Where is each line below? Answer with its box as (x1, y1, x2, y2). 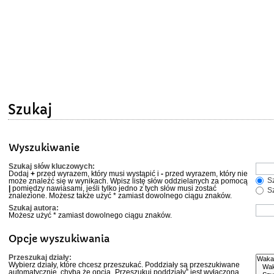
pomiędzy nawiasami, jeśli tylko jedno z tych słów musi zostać (10, 183, 217, 193)
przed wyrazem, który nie (163, 169, 248, 178)
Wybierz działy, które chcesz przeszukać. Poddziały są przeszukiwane (9, 260, 240, 269)
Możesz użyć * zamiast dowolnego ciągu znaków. (9, 210, 172, 220)
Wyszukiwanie (9, 141, 80, 154)
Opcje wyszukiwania (9, 232, 110, 245)
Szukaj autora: (9, 203, 59, 212)
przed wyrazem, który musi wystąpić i (35, 169, 161, 178)
